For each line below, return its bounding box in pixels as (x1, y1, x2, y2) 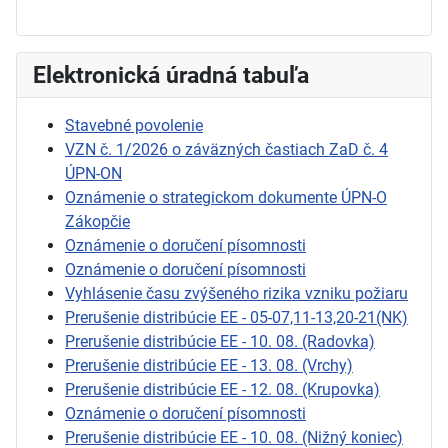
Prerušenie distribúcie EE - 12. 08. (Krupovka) (65, 380, 380, 400)
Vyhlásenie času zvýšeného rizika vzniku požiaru (65, 284, 408, 304)
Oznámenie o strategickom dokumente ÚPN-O (65, 188, 387, 208)
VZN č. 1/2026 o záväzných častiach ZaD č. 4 (65, 140, 388, 160)
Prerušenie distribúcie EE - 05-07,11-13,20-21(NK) (65, 308, 408, 328)
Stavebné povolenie (65, 116, 203, 136)
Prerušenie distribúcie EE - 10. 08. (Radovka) (65, 332, 375, 352)
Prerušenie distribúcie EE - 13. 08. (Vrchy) (65, 356, 353, 376)
